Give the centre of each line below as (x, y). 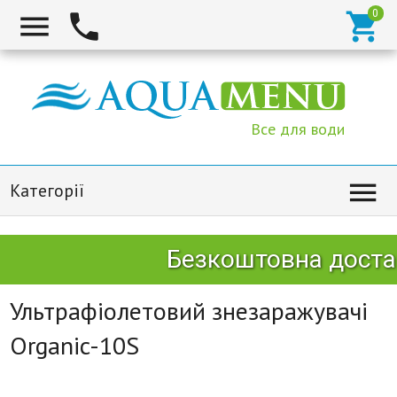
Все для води (298, 129)
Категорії (47, 190)
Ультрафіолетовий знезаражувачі (188, 311)
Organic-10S (74, 345)
